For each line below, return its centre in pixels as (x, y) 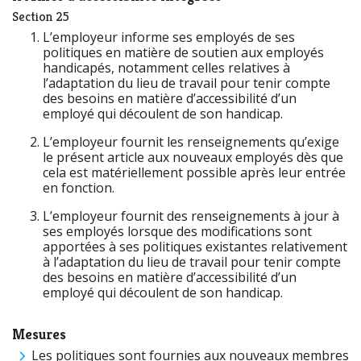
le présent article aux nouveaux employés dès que (193, 157)
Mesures (39, 334)
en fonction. (79, 188)
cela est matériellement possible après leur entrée (194, 172)
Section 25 (41, 17)
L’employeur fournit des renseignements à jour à (191, 216)
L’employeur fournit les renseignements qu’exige (191, 142)
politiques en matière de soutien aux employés (183, 52)
